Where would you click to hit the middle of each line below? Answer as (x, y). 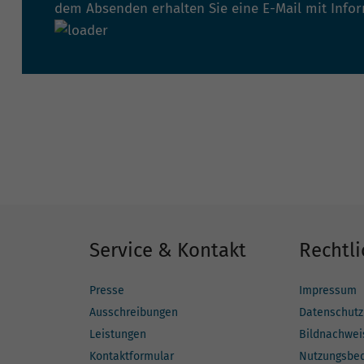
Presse (107, 291)
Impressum (328, 291)
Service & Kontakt (168, 251)
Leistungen (118, 335)
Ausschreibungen (134, 313)
